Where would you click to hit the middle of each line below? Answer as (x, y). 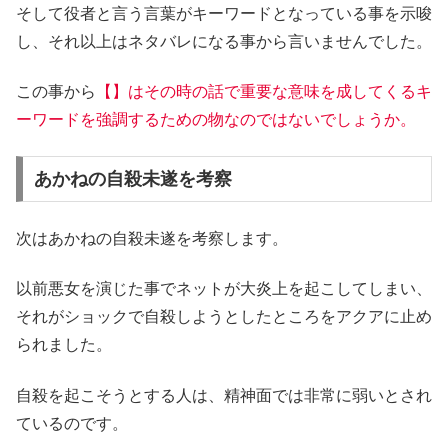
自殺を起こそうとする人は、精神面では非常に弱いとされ (224, 395)
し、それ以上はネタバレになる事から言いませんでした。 (224, 41)
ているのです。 (72, 423)
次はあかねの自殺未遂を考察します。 (152, 238)
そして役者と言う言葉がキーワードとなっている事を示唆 (224, 13)
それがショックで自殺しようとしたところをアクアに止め (224, 317)
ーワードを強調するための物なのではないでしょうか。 (216, 120)
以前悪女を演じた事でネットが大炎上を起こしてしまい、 (224, 289)
